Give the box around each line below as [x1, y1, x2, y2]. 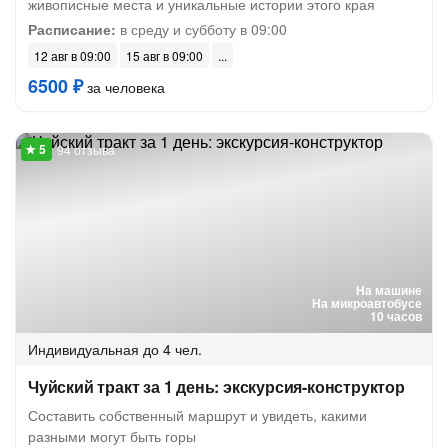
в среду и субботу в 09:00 [116, 19, 287, 39]
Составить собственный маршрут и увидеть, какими [28, 405, 367, 425]
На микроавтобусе [312, 294, 422, 312]
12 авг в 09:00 [34, 47, 111, 64]
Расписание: [28, 19, 116, 39]
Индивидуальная [28, 339, 139, 359]
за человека [83, 77, 165, 97]
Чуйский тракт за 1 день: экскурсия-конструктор [28, 375, 405, 398]
